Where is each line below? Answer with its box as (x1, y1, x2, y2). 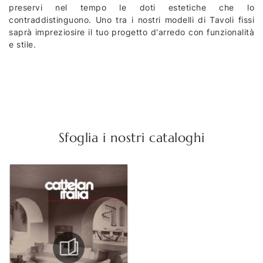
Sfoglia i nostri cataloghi (58, 130, 205, 146)
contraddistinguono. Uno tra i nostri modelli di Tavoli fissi (9, 15, 254, 25)
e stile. (9, 39, 36, 50)
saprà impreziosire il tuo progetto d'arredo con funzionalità (9, 27, 254, 38)
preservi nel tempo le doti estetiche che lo (9, 2, 254, 13)
